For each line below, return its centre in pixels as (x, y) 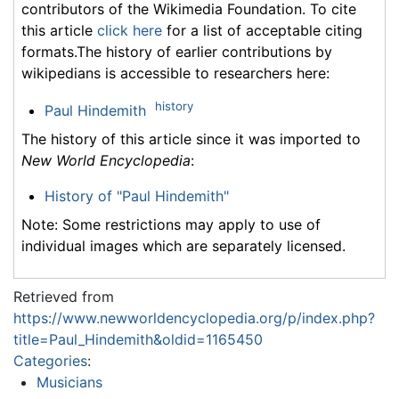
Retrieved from (64, 296)
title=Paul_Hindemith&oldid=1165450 (138, 339)
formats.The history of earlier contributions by (177, 51)
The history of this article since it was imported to (191, 138)
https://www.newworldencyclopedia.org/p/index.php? (194, 318)
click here (130, 30)
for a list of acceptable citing (262, 30)
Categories (50, 360)
